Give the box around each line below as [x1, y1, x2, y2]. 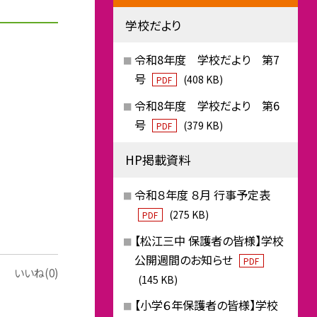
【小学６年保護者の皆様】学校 [134, 296, 278, 314]
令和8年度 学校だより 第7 [134, 51, 279, 69]
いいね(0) [14, 265, 59, 281]
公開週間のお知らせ [134, 250, 236, 268]
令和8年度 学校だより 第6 [134, 96, 279, 114]
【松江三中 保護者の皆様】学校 [134, 231, 284, 249]
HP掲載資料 [125, 151, 190, 169]
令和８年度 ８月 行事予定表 [134, 185, 270, 203]
